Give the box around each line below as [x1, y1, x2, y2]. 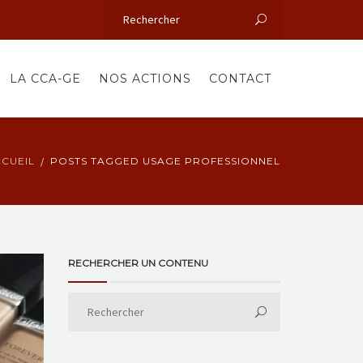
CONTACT [209, 71, 271, 86]
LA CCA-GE [10, 71, 81, 86]
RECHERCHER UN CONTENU [67, 257, 208, 269]
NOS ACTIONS [99, 71, 191, 86]
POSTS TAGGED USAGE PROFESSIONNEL [50, 155, 280, 167]
